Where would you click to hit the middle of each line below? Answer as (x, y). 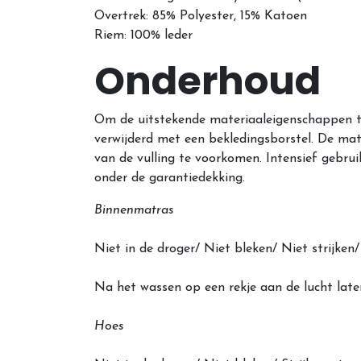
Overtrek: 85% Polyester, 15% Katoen (201, 17)
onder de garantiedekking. (170, 178)
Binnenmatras (134, 211)
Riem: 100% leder (143, 36)
